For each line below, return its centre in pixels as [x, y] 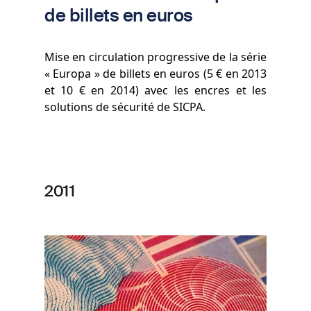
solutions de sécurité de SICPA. [125, 107]
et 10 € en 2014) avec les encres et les [155, 91]
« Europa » [74, 74]
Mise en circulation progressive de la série [155, 57]
